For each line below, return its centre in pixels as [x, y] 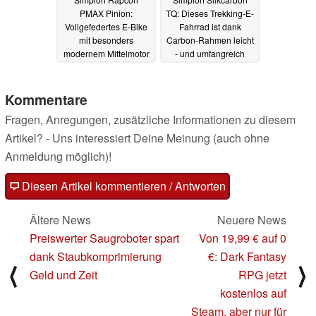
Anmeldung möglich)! [58, 156]
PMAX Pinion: [106, 13]
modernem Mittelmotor [106, 53]
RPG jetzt [262, 274]
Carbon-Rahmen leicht [210, 39]
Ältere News [60, 219]
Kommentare [46, 99]
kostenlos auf [253, 293]
